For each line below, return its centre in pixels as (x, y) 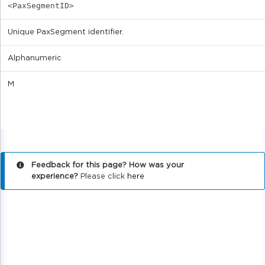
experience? (55, 177)
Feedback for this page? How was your (108, 166)
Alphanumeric (35, 59)
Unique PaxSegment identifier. (66, 33)
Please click (103, 177)
